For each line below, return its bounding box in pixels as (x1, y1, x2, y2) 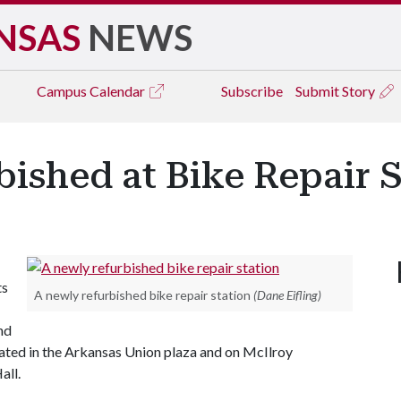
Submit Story (295, 82, 378, 99)
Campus (37, 82, 90, 99)
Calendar (90, 82, 148, 99)
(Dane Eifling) (253, 286, 321, 303)
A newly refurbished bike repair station (34, 286, 251, 303)
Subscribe (221, 82, 283, 99)
